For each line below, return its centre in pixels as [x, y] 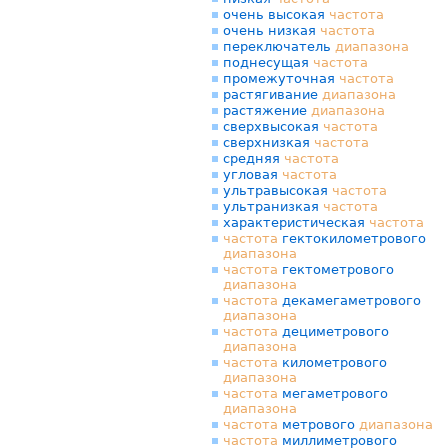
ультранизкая [273, 206]
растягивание [272, 94]
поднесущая [268, 62]
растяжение [267, 110]
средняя [253, 158]
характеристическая [296, 222]
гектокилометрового [352, 238]
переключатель [279, 46]
